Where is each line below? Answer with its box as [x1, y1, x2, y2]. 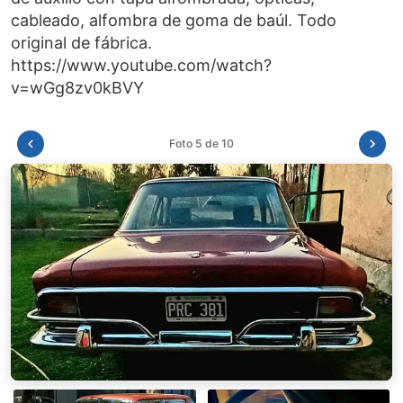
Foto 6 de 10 [169, 137, 234, 150]
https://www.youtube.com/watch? [11, 56, 272, 75]
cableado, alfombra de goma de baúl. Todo [11, 11, 336, 30]
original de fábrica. [11, 33, 152, 52]
